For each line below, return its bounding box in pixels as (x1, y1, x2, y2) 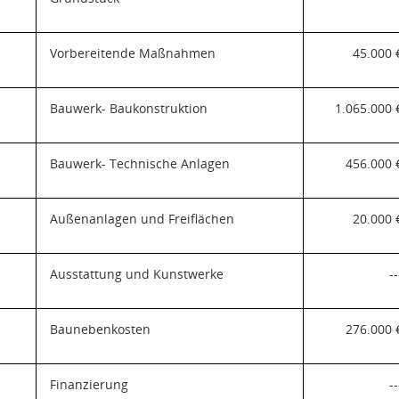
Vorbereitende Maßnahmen (49, 45, 216, 61)
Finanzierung (49, 376, 128, 393)
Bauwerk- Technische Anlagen (49, 155, 230, 172)
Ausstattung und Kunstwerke (49, 265, 224, 282)
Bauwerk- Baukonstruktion (49, 100, 208, 117)
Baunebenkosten (49, 321, 151, 338)
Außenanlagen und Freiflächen (49, 210, 234, 227)
